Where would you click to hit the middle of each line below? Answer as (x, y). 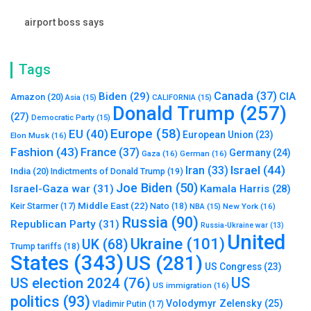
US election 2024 (65, 284)
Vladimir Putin (119, 304)
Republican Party (53, 225)
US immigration (182, 286)
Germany (250, 153)
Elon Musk (30, 136)
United (256, 243)
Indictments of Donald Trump (108, 171)
